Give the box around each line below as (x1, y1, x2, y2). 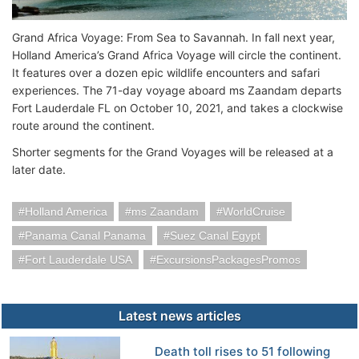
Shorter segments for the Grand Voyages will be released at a (12, 144, 333, 159)
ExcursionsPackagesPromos (156, 252, 301, 266)
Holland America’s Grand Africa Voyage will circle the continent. (12, 47, 341, 62)
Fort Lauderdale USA (25, 252, 132, 266)
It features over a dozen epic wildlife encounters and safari (12, 65, 320, 79)
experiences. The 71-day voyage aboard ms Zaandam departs (12, 83, 341, 97)
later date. (12, 162, 66, 176)
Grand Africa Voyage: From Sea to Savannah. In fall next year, (12, 30, 335, 44)
